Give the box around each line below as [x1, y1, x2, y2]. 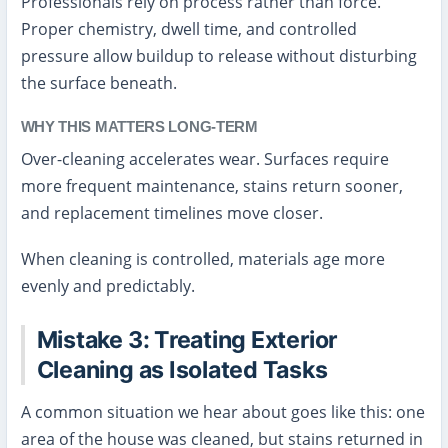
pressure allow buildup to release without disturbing [20, 45, 417, 68]
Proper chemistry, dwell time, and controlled [20, 18, 357, 41]
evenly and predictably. [20, 274, 195, 297]
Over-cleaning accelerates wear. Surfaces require [20, 148, 389, 171]
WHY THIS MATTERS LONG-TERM [20, 117, 258, 135]
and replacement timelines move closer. [20, 202, 323, 225]
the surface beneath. [20, 72, 177, 95]
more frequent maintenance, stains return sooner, [20, 175, 403, 198]
